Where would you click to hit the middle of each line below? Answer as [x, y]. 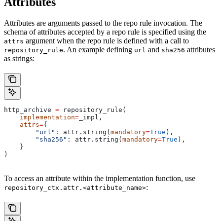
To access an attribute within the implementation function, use [100, 178]
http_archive [30, 110]
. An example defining [99, 49]
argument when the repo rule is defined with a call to [106, 40]
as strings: [19, 58]
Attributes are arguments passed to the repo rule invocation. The [103, 23]
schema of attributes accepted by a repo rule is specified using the [105, 32]
